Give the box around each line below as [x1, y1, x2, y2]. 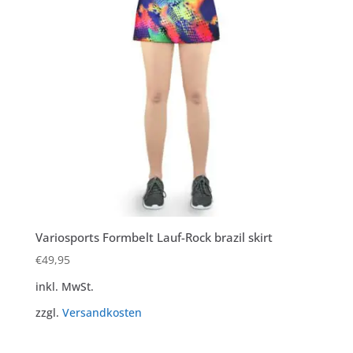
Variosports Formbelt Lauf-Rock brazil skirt [35, 229, 273, 245]
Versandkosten [61, 305, 142, 320]
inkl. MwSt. [35, 279, 94, 294]
